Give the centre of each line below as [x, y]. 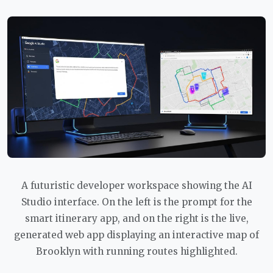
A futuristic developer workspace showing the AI [136, 185]
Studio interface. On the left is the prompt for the [136, 202]
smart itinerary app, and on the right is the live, [136, 218]
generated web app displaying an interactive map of [136, 235]
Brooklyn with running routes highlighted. [136, 251]
